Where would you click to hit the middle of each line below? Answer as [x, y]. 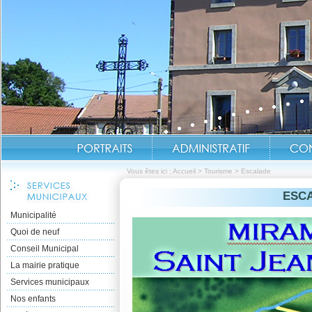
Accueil [184, 171]
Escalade [256, 171]
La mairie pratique [45, 265]
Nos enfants [33, 299]
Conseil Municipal [45, 249]
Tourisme [218, 171]
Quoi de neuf [35, 232]
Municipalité [33, 215]
